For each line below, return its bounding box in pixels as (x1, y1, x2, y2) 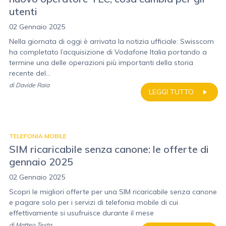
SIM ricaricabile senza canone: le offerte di (9, 143, 209, 155)
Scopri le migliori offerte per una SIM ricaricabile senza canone (9, 187, 217, 196)
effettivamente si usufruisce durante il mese (9, 208, 154, 217)
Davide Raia (16, 81, 49, 89)
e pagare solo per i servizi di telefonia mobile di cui (9, 198, 178, 207)
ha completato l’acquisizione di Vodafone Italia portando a (9, 47, 207, 56)
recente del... (9, 69, 50, 78)
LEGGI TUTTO (149, 87, 194, 96)
